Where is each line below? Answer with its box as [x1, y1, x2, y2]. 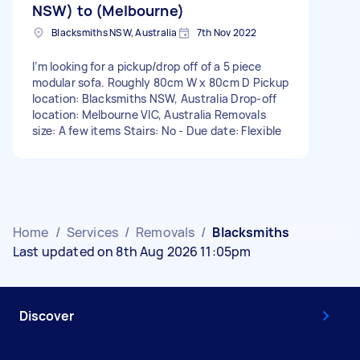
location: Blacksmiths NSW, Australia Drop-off [32, 90, 277, 106]
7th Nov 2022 [196, 25, 257, 39]
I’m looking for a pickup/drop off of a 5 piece [32, 58, 262, 74]
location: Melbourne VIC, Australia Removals [32, 106, 266, 122]
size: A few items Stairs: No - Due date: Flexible [32, 122, 282, 138]
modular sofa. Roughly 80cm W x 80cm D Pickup [32, 74, 288, 90]
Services [66, 223, 118, 241]
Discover [19, 306, 74, 325]
